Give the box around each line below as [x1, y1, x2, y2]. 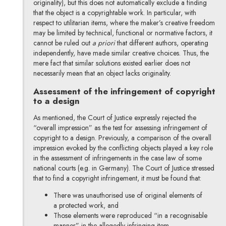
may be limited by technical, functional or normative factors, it [33, 28, 212, 38]
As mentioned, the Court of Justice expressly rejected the [33, 112, 196, 123]
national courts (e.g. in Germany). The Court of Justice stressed [33, 162, 214, 173]
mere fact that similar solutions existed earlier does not [33, 58, 190, 69]
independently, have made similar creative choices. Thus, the [33, 48, 209, 59]
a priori [92, 38, 115, 48]
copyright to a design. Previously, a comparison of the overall [33, 132, 211, 143]
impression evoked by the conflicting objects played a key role [33, 142, 213, 153]
